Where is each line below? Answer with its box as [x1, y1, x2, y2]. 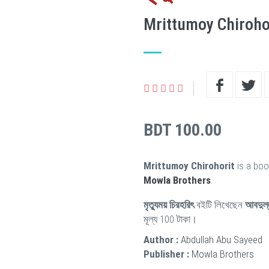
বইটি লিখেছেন [194, 199, 245, 211]
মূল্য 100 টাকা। [144, 213, 197, 225]
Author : [144, 234, 178, 246]
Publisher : [144, 248, 189, 260]
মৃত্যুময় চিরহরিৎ [144, 199, 194, 211]
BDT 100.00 [144, 120, 222, 140]
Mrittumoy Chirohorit [144, 160, 235, 172]
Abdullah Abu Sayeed [181, 234, 262, 246]
